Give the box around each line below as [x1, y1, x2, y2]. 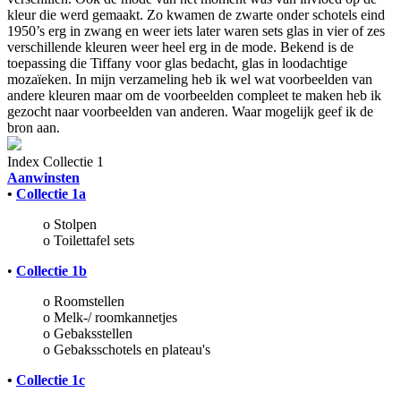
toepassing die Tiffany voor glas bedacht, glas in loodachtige [7, 55, 347, 71]
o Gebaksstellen [43, 325, 132, 341]
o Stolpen [43, 216, 97, 232]
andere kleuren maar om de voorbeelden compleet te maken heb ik [7, 87, 381, 103]
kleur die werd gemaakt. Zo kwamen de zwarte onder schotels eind [7, 6, 385, 22]
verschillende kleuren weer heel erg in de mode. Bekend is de [7, 38, 354, 55]
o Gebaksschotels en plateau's [43, 341, 210, 357]
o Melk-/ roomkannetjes [43, 309, 177, 325]
